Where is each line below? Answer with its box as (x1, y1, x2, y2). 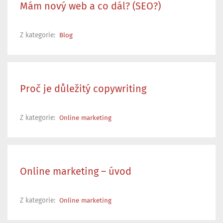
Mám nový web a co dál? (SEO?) (20, 1, 161, 11)
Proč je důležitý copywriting (20, 84, 146, 94)
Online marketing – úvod (20, 166, 131, 177)
